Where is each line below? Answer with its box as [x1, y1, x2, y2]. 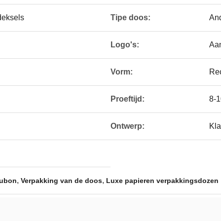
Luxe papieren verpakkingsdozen [106, 177, 219, 184]
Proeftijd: [110, 95, 145, 103]
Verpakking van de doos [21, 177, 102, 184]
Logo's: [110, 40, 139, 49]
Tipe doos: [110, 13, 150, 22]
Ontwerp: [110, 122, 145, 130]
